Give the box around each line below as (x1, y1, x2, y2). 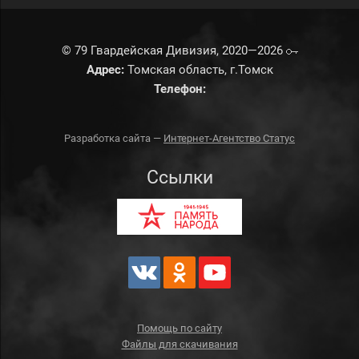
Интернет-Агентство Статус (163, 132, 295, 144)
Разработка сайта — (64, 132, 163, 144)
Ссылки (146, 167, 213, 188)
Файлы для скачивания (121, 338, 238, 350)
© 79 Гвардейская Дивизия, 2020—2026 (61, 43, 286, 58)
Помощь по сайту (137, 322, 222, 334)
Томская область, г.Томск (123, 63, 273, 77)
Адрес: (86, 63, 124, 77)
